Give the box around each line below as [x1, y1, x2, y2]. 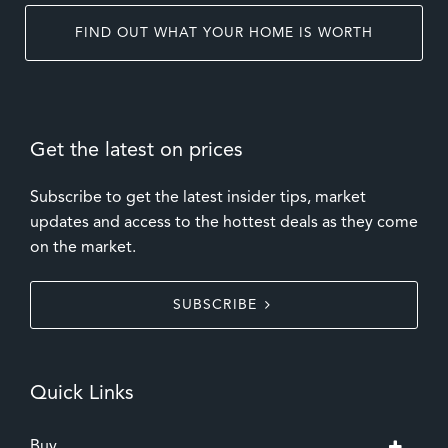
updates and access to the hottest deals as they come [30, 215, 418, 232]
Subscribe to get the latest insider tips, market [30, 190, 366, 207]
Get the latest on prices [30, 141, 243, 162]
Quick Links [30, 384, 134, 405]
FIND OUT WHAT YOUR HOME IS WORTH [75, 27, 373, 41]
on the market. [30, 240, 136, 257]
